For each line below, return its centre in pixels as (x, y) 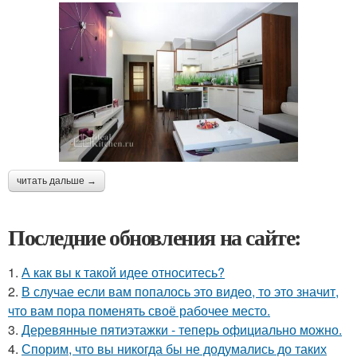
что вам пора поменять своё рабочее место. (139, 310)
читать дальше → (57, 180)
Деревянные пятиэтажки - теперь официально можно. (182, 329)
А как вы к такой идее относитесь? (123, 272)
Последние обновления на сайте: (155, 237)
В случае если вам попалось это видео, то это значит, (180, 291)
